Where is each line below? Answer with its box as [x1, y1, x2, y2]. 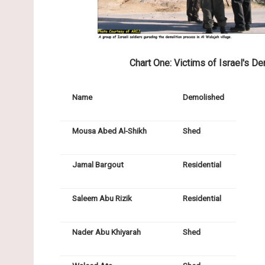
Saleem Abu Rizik [72, 193, 132, 203]
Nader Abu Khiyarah [72, 227, 141, 237]
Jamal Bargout [72, 160, 124, 170]
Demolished [183, 92, 224, 102]
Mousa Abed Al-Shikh [72, 126, 147, 136]
